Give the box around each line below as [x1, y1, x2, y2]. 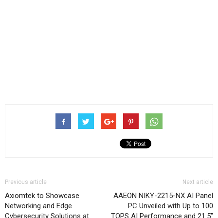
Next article [182, 179, 213, 186]
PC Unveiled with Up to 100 [128, 201, 213, 211]
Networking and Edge [5, 201, 72, 211]
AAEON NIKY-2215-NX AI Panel [113, 191, 213, 200]
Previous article [5, 179, 47, 186]
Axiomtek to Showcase [5, 191, 79, 200]
